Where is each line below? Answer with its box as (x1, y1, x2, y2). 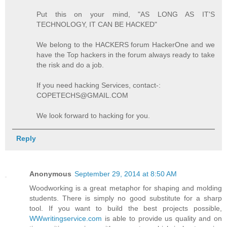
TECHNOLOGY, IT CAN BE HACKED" (36, 20, 158, 28)
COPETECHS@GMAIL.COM (36, 91, 129, 99)
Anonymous (29, 169, 71, 178)
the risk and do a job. (36, 60, 104, 69)
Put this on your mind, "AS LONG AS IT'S (36, 10, 215, 18)
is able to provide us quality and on (102, 214, 222, 222)
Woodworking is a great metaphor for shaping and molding (29, 183, 222, 192)
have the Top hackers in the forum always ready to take (36, 50, 215, 59)
